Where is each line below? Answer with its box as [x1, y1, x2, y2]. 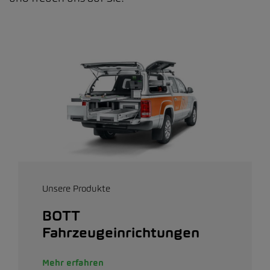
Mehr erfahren [42, 257, 104, 269]
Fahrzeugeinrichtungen [42, 224, 199, 242]
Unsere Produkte [42, 183, 110, 195]
